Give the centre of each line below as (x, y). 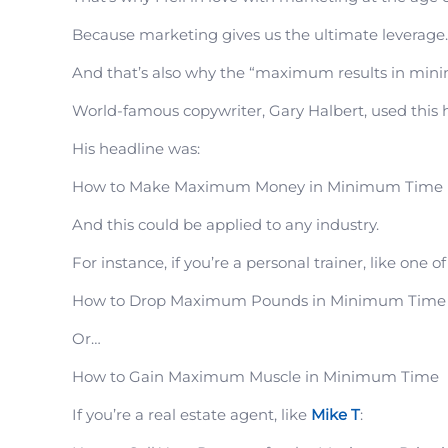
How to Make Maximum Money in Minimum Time (257, 187)
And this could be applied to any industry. (225, 225)
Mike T (335, 415)
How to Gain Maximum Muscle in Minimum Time (255, 377)
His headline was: (136, 149)
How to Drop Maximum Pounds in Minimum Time (259, 301)
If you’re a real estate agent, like (191, 415)
